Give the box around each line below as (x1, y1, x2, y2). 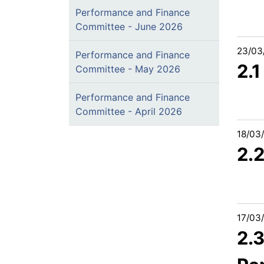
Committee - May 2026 (75, 63, 180, 75)
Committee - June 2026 (75, 21, 183, 32)
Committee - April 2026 (75, 105, 182, 117)
